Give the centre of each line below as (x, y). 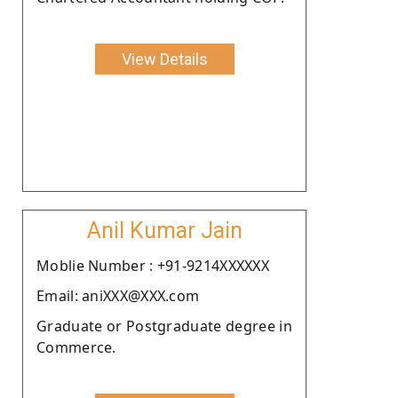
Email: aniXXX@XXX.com (118, 295)
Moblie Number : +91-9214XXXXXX (153, 265)
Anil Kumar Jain (164, 230)
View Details (164, 59)
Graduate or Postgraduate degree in (164, 326)
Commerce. (76, 347)
